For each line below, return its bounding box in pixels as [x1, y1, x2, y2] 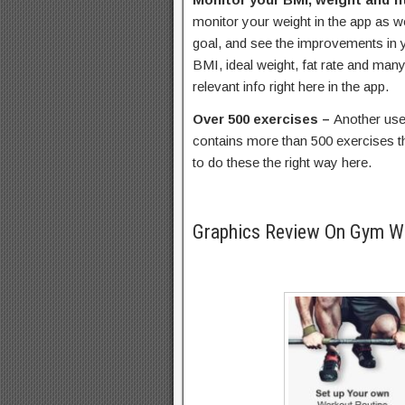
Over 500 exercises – [193, 111, 334, 127]
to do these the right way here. [193, 155, 372, 170]
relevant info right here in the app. [193, 79, 389, 94]
